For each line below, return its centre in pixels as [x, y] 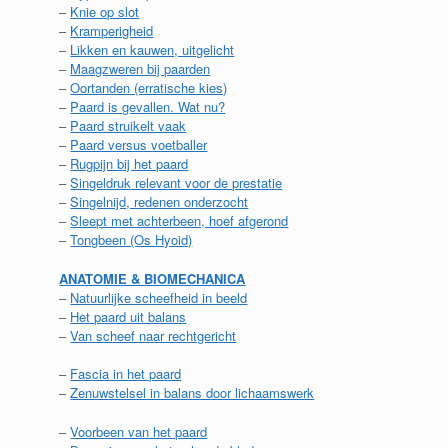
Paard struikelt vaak [128, 125]
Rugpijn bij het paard [129, 163]
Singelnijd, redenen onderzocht [159, 201]
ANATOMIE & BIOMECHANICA [152, 278]
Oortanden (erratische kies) [149, 87]
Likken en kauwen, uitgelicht [152, 49]
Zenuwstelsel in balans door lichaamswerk [192, 392]
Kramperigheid [112, 30]
